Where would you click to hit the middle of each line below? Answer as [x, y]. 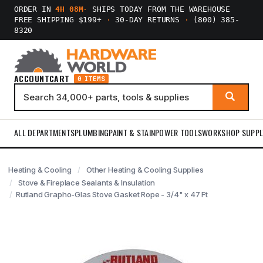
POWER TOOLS [179, 132]
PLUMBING [92, 132]
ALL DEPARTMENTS [45, 132]
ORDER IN [35, 9]
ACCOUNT [32, 78]
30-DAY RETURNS [147, 20]
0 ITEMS [91, 79]
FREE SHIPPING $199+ [60, 20]
